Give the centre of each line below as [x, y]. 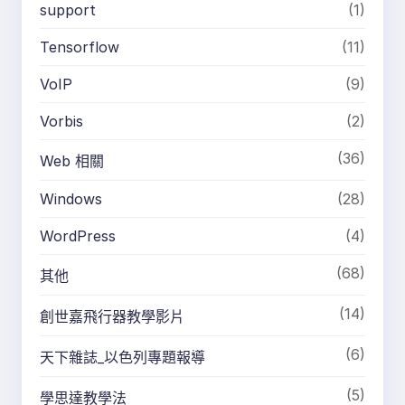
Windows [71, 198]
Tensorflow [80, 47]
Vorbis [61, 121]
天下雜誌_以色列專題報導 [122, 357]
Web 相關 [72, 160]
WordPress [78, 235]
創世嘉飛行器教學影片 [112, 316]
